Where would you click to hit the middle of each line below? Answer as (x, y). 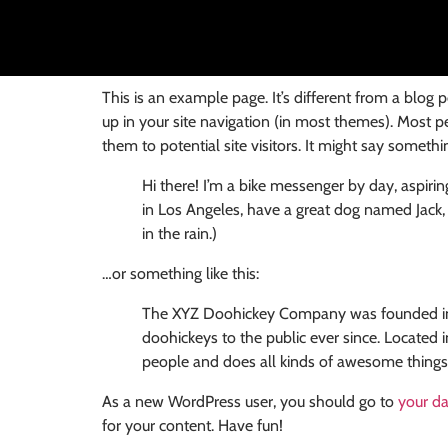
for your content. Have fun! (192, 426)
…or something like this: (180, 274)
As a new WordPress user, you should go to (250, 402)
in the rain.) (179, 234)
